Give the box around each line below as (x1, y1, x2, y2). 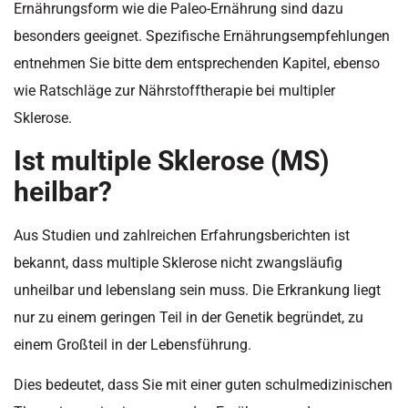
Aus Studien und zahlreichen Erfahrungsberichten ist (14, 226, 350, 244)
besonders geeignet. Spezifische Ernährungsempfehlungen (14, 27, 390, 46)
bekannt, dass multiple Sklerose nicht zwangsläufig (14, 253, 342, 271)
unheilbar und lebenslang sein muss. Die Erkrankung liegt (14, 280, 381, 299)
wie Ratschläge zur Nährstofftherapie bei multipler (14, 82, 335, 100)
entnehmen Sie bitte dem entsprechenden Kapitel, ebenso (14, 55, 380, 73)
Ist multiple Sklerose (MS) (14, 144, 330, 177)
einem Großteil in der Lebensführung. (14, 335, 251, 353)
